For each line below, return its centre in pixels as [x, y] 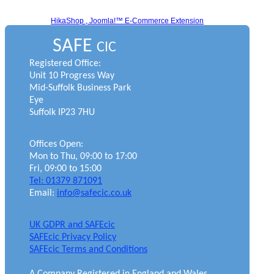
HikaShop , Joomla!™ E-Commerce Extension [127, 21]
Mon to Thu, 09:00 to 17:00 [83, 156]
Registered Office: [65, 63]
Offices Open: [56, 144]
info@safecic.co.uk [94, 193]
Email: [43, 193]
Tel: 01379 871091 [66, 181]
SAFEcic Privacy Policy [73, 237]
